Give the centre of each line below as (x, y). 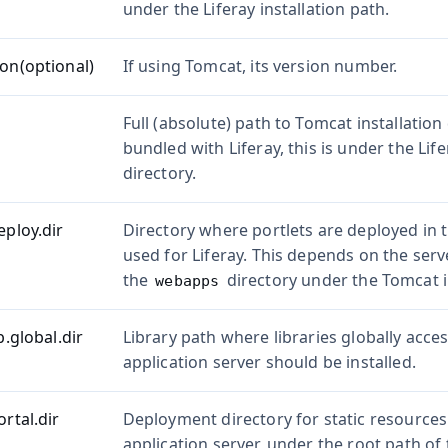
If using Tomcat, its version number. (260, 66)
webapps (187, 281)
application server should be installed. (269, 362)
